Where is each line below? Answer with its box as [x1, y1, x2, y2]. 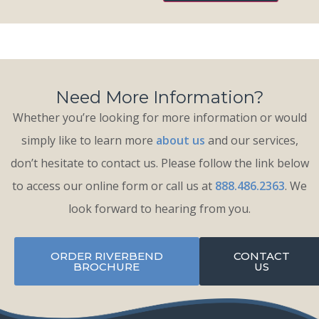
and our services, [204, 132, 298, 149]
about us [155, 132, 205, 149]
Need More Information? [55, 87, 264, 108]
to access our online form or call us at [12, 178, 215, 194]
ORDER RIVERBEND [50, 249, 163, 263]
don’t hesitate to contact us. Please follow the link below [10, 155, 309, 172]
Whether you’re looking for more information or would [12, 110, 307, 126]
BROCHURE [73, 260, 140, 274]
